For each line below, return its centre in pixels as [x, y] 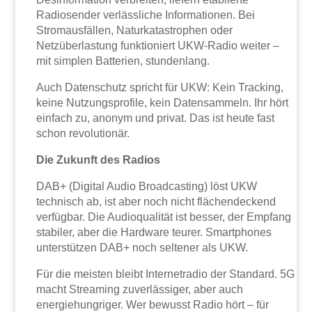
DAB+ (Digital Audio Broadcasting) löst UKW [147, 187]
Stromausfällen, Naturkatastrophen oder [135, 31]
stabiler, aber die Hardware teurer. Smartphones [154, 233]
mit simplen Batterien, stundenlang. [123, 61]
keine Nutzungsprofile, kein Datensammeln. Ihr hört [163, 103]
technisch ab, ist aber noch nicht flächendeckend [156, 202]
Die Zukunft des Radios [99, 160]
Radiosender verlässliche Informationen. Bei [146, 15]
